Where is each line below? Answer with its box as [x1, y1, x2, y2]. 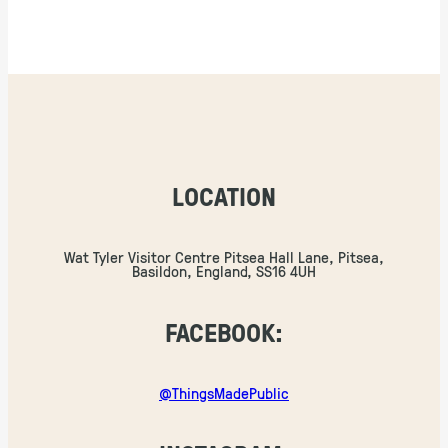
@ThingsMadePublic [159, 382, 289, 405]
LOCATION [172, 177, 276, 214]
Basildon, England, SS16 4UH [132, 260, 316, 283]
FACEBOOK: [165, 313, 283, 350]
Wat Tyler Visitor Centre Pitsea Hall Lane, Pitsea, [64, 246, 384, 269]
